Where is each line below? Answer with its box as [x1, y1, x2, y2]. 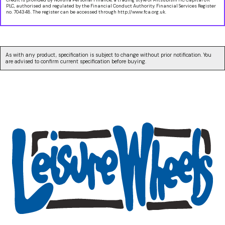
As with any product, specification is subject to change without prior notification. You [6, 51, 211, 58]
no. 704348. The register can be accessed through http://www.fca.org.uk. [6, 9, 166, 15]
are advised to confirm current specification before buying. [6, 58, 146, 65]
